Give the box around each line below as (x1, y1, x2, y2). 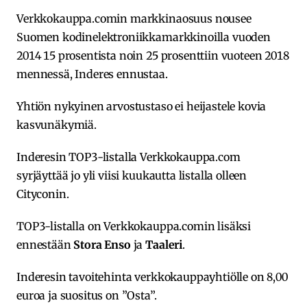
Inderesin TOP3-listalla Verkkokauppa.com (16, 149, 241, 164)
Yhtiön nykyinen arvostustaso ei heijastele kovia (16, 99, 267, 113)
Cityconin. (16, 186, 69, 201)
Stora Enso (73, 237, 131, 251)
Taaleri (145, 237, 183, 251)
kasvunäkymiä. (16, 117, 97, 132)
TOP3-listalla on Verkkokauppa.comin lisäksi (16, 219, 251, 233)
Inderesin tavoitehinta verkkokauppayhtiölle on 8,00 (16, 269, 288, 284)
